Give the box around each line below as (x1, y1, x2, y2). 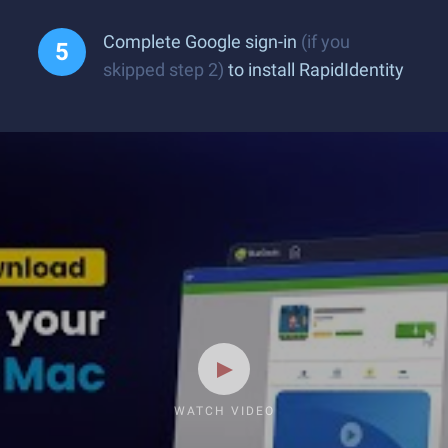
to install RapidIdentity (224, 59, 404, 80)
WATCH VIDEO (173, 404, 275, 418)
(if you (301, 31, 350, 52)
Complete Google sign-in (103, 31, 301, 52)
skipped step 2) (103, 59, 224, 80)
